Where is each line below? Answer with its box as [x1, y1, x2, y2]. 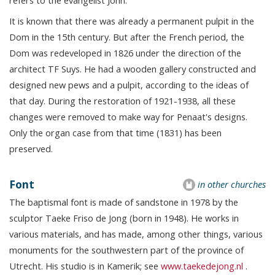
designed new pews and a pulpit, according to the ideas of [9, 79, 249, 91]
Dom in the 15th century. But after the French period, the [9, 31, 244, 44]
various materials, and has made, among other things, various [9, 228, 263, 241]
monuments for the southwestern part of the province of [9, 244, 244, 257]
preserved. [9, 142, 53, 155]
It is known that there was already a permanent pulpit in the [9, 15, 254, 28]
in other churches [198, 178, 266, 191]
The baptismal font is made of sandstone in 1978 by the [9, 196, 238, 209]
